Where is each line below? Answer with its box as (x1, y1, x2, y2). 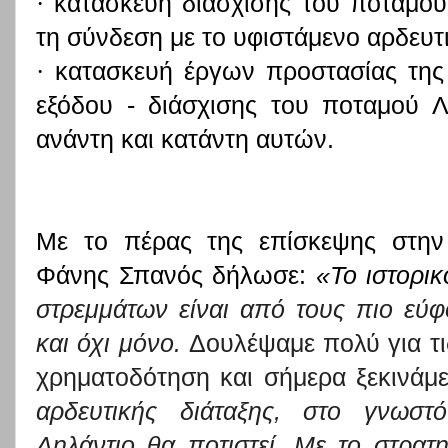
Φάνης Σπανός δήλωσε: (36, 261, 316, 289)
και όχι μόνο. (36, 329, 181, 357)
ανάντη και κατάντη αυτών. (36, 125, 334, 153)
